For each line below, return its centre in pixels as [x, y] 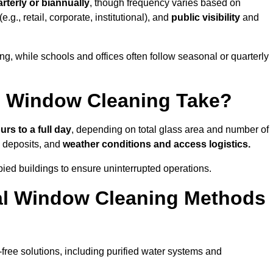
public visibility [207, 18]
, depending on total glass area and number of [170, 130]
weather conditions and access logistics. [157, 144]
